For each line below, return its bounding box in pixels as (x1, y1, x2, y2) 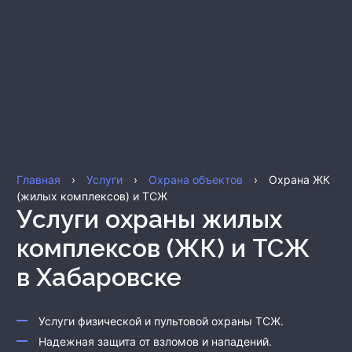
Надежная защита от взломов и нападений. (38, 334, 272, 348)
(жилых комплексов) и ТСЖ (16, 189, 167, 203)
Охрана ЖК (269, 172, 330, 186)
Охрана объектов (148, 172, 243, 186)
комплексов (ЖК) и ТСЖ (16, 233, 310, 262)
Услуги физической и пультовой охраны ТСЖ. (38, 313, 284, 328)
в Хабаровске (16, 262, 181, 291)
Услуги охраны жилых (16, 203, 32, 233)
